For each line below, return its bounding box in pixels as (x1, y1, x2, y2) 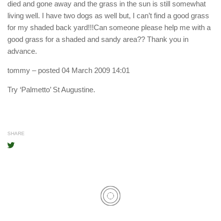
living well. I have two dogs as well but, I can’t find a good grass (7, 11, 209, 20)
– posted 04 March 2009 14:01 (30, 66, 130, 75)
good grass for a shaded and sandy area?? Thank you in (7, 35, 188, 44)
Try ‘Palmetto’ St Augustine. (7, 85, 95, 94)
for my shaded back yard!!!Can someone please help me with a (7, 23, 211, 32)
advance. (7, 47, 37, 56)
